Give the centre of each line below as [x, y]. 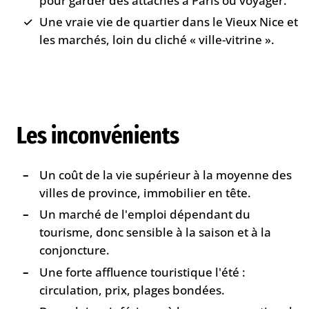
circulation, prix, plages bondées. [132, 290]
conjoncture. [75, 250]
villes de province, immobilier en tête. [146, 193]
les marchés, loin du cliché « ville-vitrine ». [157, 40]
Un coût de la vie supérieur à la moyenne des [166, 175]
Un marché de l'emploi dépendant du [145, 215]
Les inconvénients [98, 136]
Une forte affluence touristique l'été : [143, 272]
